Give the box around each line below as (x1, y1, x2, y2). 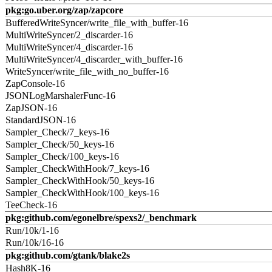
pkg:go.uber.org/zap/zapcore (5, 5, 123, 15)
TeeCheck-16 (5, 200, 57, 210)
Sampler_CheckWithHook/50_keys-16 (5, 175, 154, 186)
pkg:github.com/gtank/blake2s (5, 250, 130, 260)
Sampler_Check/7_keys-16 (5, 127, 109, 137)
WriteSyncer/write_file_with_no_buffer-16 (5, 66, 169, 76)
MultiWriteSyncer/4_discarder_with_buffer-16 (5, 54, 183, 64)
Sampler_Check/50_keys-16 (5, 139, 114, 149)
